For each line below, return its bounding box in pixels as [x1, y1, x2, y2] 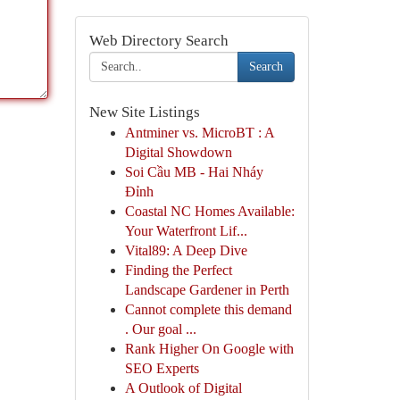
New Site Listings [88, 104, 200, 121]
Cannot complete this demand [124, 302, 292, 317]
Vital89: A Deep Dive [124, 243, 247, 258]
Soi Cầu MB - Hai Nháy [124, 164, 263, 179]
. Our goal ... [124, 321, 196, 337]
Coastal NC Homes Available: [124, 204, 295, 219]
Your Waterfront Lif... [124, 223, 247, 238]
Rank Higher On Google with [124, 341, 294, 356]
